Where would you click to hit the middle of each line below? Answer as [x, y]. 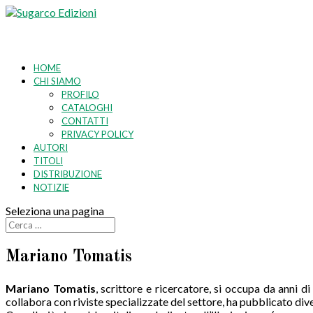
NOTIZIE [51, 187]
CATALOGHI [87, 108]
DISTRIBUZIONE [68, 174]
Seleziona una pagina [55, 211]
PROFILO [80, 94]
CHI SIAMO [57, 81]
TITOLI [48, 161]
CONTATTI [85, 121]
